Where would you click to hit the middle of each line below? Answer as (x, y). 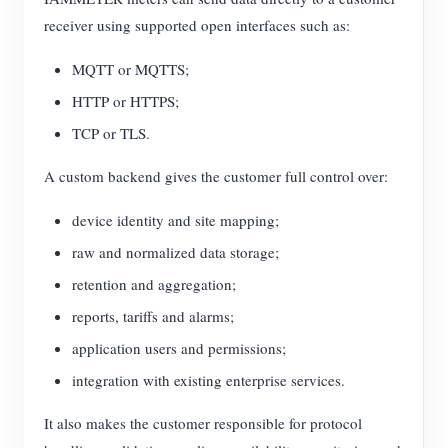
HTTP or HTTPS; (125, 101)
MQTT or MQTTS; (130, 69)
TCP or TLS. (111, 133)
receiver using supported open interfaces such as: (197, 25)
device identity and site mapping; (175, 220)
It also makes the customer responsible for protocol (203, 423)
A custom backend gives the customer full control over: (216, 176)
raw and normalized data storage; (175, 252)
